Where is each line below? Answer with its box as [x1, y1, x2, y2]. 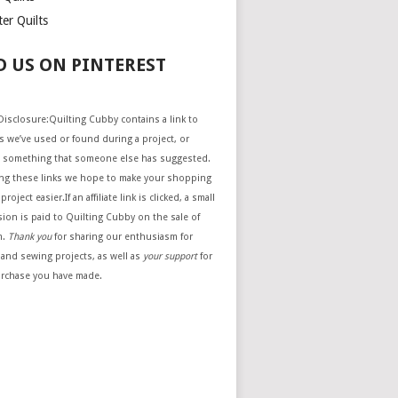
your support [143, 251, 198, 263]
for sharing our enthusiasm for [52, 231, 194, 243]
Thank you [8, 231, 52, 243]
